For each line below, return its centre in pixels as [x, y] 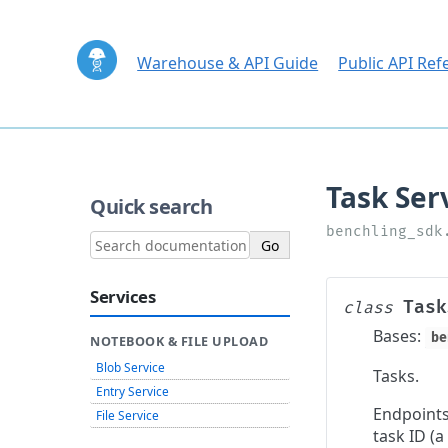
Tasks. [396, 376]
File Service [127, 415]
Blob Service [130, 367]
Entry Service [132, 391]
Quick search [151, 206]
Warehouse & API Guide [228, 63]
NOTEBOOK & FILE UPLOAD [179, 342]
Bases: [399, 336]
